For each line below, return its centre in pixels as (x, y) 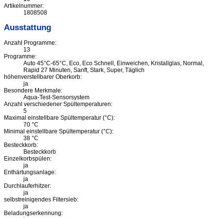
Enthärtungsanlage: (30, 173)
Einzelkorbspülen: (28, 159)
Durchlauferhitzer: (27, 186)
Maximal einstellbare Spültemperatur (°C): (59, 118)
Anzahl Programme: (30, 43)
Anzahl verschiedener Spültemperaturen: (58, 104)
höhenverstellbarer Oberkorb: (43, 77)
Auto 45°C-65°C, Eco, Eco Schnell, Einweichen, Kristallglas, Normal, (114, 64)
